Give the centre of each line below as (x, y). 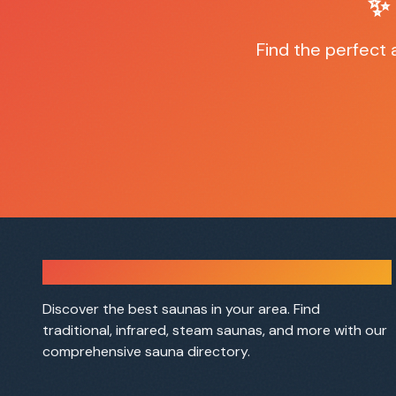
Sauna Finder (98, 272)
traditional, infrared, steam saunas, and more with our (215, 330)
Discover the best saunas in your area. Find (181, 309)
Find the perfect (323, 49)
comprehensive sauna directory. (146, 351)
